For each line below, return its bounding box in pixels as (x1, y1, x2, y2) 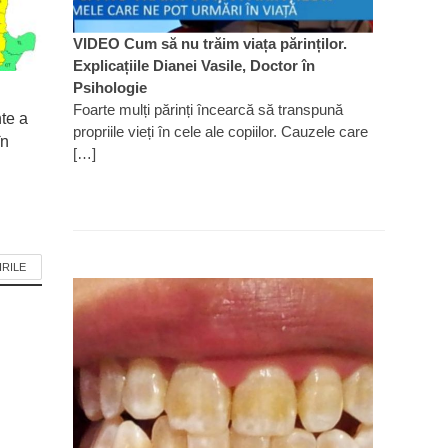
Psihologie (72, 78, 147, 96)
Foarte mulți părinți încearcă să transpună (72, 100, 343, 118)
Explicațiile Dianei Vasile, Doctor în (72, 56, 315, 74)
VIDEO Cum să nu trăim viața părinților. (72, 34, 347, 52)
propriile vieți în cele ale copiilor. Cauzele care (72, 122, 368, 140)
